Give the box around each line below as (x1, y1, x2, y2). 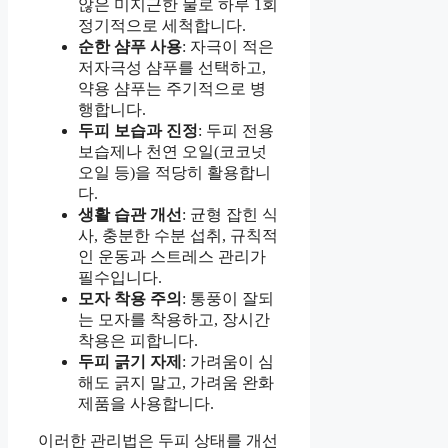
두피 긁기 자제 (78, 353, 182, 371)
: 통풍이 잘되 (182, 290, 274, 308)
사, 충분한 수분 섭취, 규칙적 (78, 227, 278, 245)
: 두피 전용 (198, 122, 274, 140)
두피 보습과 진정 (78, 122, 198, 140)
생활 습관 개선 (78, 206, 182, 224)
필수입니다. (78, 269, 162, 287)
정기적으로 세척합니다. (78, 17, 246, 35)
